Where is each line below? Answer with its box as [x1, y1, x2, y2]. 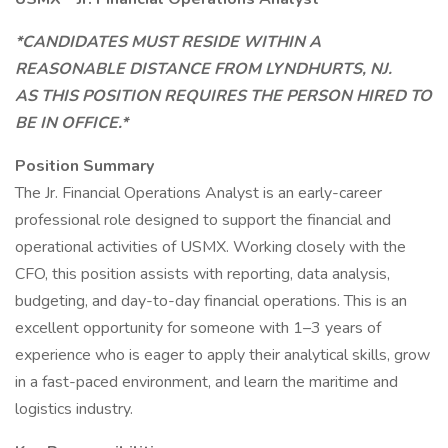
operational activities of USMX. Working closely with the [15, 236, 406, 258]
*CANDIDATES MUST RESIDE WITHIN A [15, 31, 321, 53]
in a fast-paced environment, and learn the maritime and [15, 371, 398, 393]
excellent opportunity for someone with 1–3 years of [15, 317, 381, 339]
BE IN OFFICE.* [15, 112, 128, 134]
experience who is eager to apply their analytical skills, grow [15, 344, 430, 366]
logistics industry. [15, 398, 137, 420]
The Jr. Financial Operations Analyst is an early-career [15, 182, 382, 204]
